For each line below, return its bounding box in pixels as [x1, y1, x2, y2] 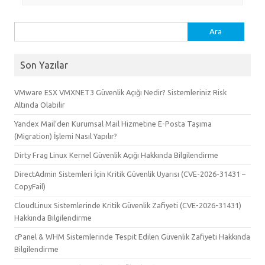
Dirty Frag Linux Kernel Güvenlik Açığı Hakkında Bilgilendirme [14, 150, 218, 159]
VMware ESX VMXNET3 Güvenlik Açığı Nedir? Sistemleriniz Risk [14, 88, 227, 96]
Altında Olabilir [14, 100, 65, 109]
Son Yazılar [20, 59, 68, 70]
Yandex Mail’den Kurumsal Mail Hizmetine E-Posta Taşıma [14, 119, 212, 128]
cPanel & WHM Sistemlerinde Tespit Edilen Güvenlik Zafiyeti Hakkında [14, 232, 250, 241]
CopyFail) [14, 182, 46, 190]
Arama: [14, 24, 39, 33]
